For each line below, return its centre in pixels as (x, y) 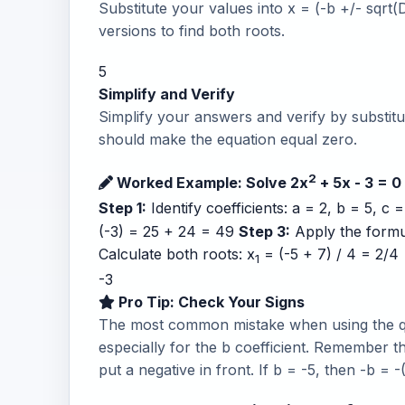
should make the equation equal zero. (228, 140)
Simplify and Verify (167, 94)
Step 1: (122, 208)
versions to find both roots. (192, 31)
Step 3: (264, 231)
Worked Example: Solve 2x (211, 183)
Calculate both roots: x (177, 254)
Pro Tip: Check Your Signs (210, 301)
